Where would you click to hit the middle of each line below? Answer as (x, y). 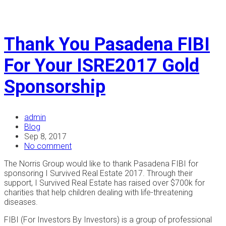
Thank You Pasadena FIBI (107, 44)
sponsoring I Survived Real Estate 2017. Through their (98, 173)
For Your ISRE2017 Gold (102, 65)
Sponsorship (55, 87)
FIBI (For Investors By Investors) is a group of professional (108, 219)
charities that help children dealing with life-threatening (98, 192)
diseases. (21, 202)
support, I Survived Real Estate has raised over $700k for (104, 183)
